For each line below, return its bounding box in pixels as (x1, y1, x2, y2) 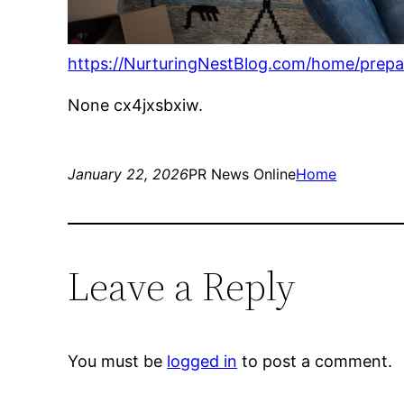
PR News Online (188, 165, 297, 184)
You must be (68, 352, 168, 372)
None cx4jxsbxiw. (68, 96, 204, 115)
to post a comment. (237, 352, 393, 372)
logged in (167, 352, 238, 372)
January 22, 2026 (68, 165, 189, 184)
